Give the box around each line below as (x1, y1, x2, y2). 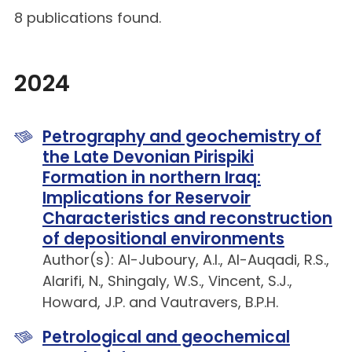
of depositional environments (42, 228, 284, 251)
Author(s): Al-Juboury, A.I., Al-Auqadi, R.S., (42, 250, 329, 270)
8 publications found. (14, 8, 161, 28)
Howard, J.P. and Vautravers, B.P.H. (42, 292, 278, 313)
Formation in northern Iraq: (42, 167, 261, 189)
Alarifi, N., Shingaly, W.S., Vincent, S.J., (42, 271, 292, 291)
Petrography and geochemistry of (42, 126, 321, 148)
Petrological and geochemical (42, 326, 290, 349)
